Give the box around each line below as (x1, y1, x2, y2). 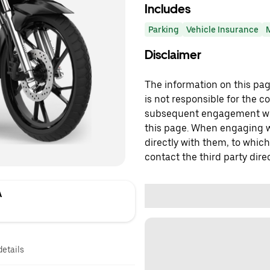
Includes (145, 2, 190, 16)
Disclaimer (145, 48, 201, 62)
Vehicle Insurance (186, 25, 259, 34)
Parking (148, 25, 179, 34)
